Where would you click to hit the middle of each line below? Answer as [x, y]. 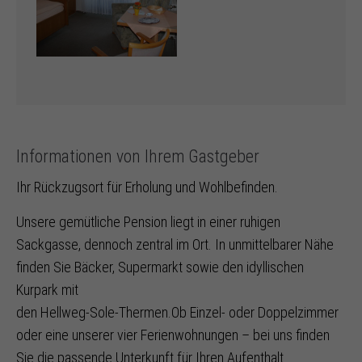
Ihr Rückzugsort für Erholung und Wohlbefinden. [147, 187]
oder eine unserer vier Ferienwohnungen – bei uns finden [173, 335]
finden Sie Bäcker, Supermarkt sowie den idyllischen [160, 267]
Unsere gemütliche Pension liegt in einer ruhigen [148, 222]
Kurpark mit [47, 290]
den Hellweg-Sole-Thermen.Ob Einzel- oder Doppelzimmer [177, 312]
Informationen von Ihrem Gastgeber [138, 156]
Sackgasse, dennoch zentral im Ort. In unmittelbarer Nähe [175, 244]
